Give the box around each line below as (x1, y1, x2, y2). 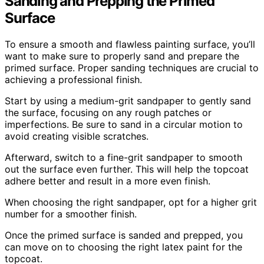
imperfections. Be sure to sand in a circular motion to (5, 118, 243, 130)
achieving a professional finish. (5, 73, 142, 85)
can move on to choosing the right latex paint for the (5, 240, 242, 253)
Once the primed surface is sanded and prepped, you (5, 229, 243, 241)
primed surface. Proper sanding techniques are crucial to (5, 61, 259, 74)
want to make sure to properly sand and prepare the (5, 49, 239, 62)
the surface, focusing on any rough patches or (5, 106, 212, 118)
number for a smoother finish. (5, 207, 137, 220)
